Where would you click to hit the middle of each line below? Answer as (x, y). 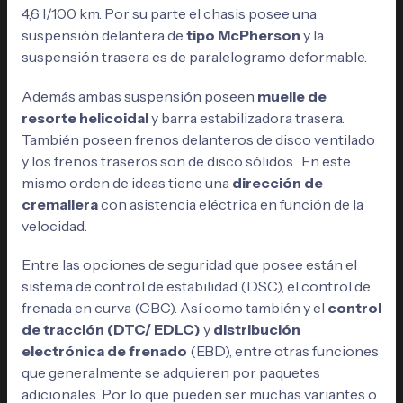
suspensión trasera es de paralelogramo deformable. (195, 57)
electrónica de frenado (104, 350)
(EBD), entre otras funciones (282, 350)
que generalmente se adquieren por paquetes (170, 372)
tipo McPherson (244, 36)
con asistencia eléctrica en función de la (230, 204)
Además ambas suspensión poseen (138, 96)
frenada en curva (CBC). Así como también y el (173, 307)
